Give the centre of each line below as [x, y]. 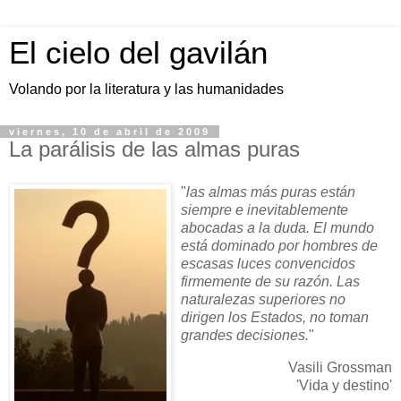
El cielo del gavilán [138, 53]
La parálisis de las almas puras [154, 149]
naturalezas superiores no [263, 299]
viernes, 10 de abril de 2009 [110, 132]
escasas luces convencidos [268, 263]
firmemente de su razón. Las [270, 281]
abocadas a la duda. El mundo [277, 227]
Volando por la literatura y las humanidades [146, 89]
